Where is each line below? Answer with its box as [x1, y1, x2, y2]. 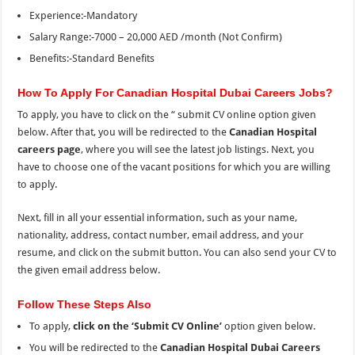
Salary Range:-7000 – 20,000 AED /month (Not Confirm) [29, 31, 283, 44]
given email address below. [35, 264, 161, 277]
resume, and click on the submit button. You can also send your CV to [17, 246, 338, 259]
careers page [17, 143, 82, 156]
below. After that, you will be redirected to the [17, 126, 230, 139]
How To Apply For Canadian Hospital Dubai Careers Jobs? [17, 86, 334, 100]
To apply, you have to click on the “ [17, 109, 176, 121]
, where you [81, 143, 138, 156]
